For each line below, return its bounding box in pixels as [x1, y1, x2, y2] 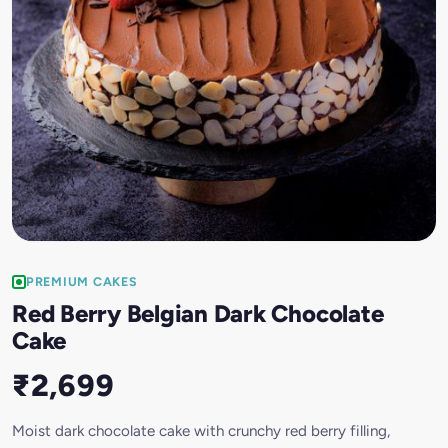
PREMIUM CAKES [26, 274, 138, 289]
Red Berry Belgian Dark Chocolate [12, 298, 384, 328]
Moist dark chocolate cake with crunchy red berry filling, [12, 421, 390, 440]
